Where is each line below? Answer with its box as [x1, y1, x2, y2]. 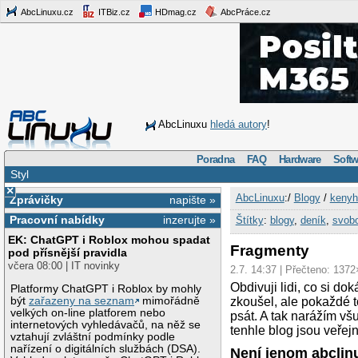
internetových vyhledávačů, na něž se [10, 318, 201, 331]
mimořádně [139, 294, 201, 307]
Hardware [279, 153, 321, 165]
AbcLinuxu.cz [19, 6, 74, 17]
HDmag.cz [153, 6, 197, 17]
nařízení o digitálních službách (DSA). [10, 342, 201, 355]
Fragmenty [230, 241, 310, 259]
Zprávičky [9, 193, 63, 206]
